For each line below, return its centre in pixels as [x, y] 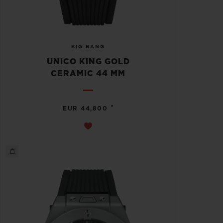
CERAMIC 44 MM [88, 74]
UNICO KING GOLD [88, 62]
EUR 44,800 [85, 109]
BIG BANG [88, 47]
